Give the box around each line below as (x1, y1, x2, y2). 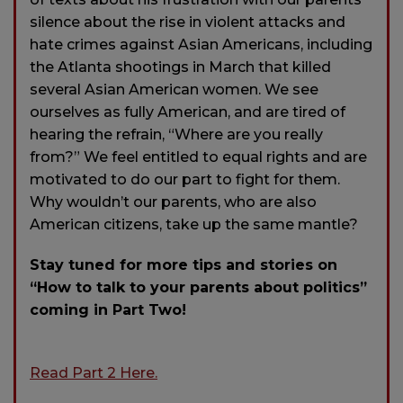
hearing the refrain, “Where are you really (30, 125, 323, 143)
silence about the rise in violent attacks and (30, 13, 345, 31)
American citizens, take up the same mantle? (30, 215, 358, 233)
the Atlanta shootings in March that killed (30, 58, 331, 76)
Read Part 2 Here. (30, 363, 157, 381)
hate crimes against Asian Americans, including (30, 35, 372, 53)
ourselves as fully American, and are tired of (30, 103, 345, 121)
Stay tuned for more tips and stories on (30, 255, 337, 273)
